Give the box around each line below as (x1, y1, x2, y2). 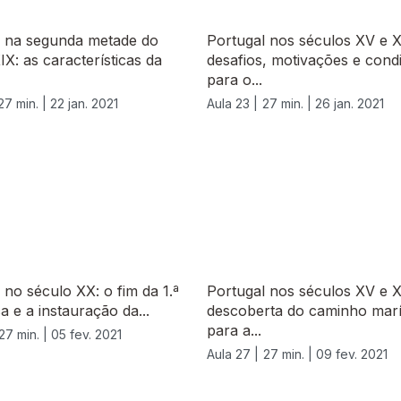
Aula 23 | (207, 96, 258, 112)
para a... (207, 321, 261, 340)
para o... (207, 71, 262, 90)
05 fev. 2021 (51, 327, 122, 343)
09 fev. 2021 (316, 346, 388, 363)
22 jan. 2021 (50, 96, 118, 112)
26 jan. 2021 (315, 96, 384, 112)
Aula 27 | (207, 346, 259, 363)
